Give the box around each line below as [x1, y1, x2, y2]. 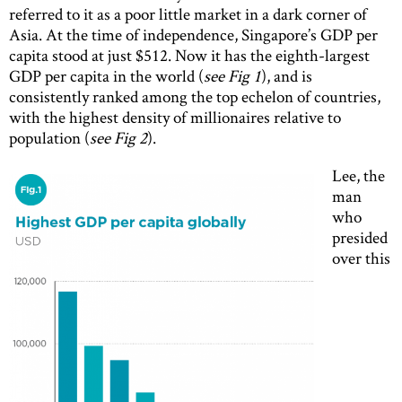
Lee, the [332, 163, 385, 187]
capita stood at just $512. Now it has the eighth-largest [9, 43, 370, 66]
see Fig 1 [204, 64, 261, 87]
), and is [261, 64, 312, 87]
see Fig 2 [90, 126, 147, 149]
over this [332, 246, 390, 269]
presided [332, 225, 388, 249]
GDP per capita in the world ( [9, 64, 204, 87]
